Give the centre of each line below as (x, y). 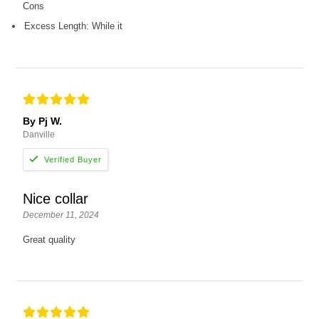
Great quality (49, 240)
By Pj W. (43, 121)
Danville (39, 134)
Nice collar (56, 199)
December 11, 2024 (61, 215)
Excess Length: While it (74, 26)
